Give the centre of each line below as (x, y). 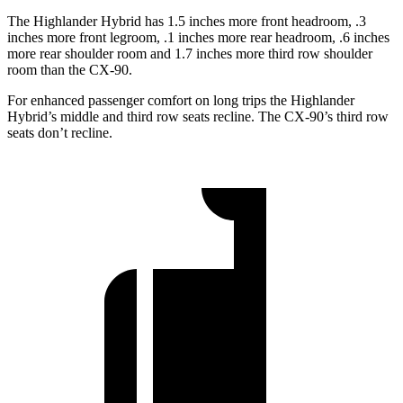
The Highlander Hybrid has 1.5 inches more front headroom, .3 (187, 22)
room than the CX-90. (70, 70)
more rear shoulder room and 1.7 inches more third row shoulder (190, 54)
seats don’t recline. (60, 133)
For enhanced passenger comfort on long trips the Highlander (181, 101)
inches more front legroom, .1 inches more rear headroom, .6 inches (198, 38)
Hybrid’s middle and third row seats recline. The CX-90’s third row (198, 117)
